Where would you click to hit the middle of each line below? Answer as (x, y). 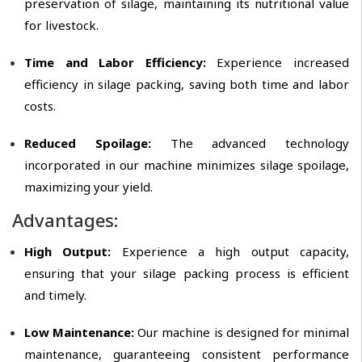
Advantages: (65, 220)
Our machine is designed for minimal (242, 333)
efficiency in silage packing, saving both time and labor (187, 84)
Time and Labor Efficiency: (121, 63)
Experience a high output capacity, (236, 252)
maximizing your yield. (88, 187)
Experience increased (283, 63)
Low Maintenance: (80, 333)
